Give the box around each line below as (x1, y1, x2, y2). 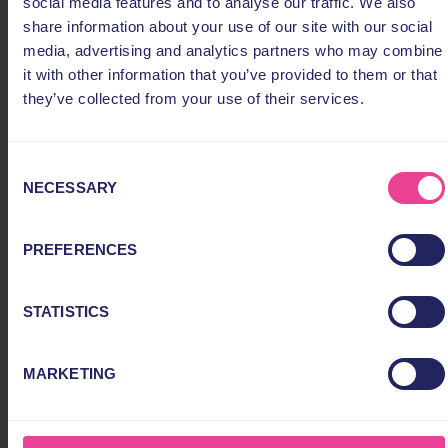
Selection (7, 182, 68, 200)
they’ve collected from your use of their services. (23, 89, 364, 107)
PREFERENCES (23, 240, 138, 258)
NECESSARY (23, 178, 117, 196)
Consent (7, 158, 63, 176)
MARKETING (23, 364, 116, 382)
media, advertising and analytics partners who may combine (23, 41, 443, 59)
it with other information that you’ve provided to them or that (23, 65, 437, 83)
